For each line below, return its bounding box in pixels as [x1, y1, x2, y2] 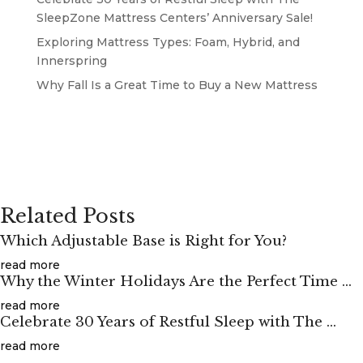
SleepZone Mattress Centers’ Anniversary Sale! [36, 11, 313, 26]
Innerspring [36, 53, 107, 69]
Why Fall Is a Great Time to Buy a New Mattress [36, 78, 318, 93]
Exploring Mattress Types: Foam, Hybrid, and [36, 35, 300, 50]
